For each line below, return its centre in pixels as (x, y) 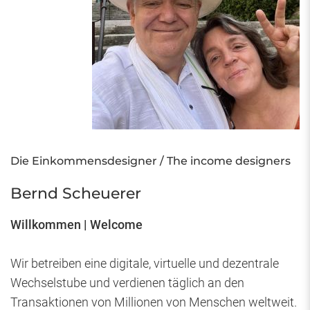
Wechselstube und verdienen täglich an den (127, 283)
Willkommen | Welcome (76, 225)
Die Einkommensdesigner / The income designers (151, 161)
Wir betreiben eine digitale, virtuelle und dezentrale (145, 264)
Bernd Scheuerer (76, 194)
